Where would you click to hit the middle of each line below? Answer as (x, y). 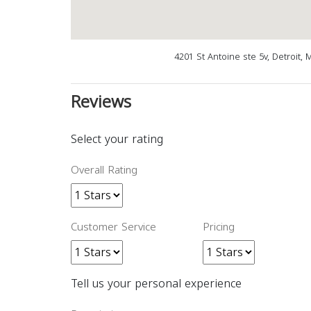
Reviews (101, 102)
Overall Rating (104, 170)
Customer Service (114, 227)
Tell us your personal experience (156, 284)
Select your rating (117, 140)
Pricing (219, 227)
